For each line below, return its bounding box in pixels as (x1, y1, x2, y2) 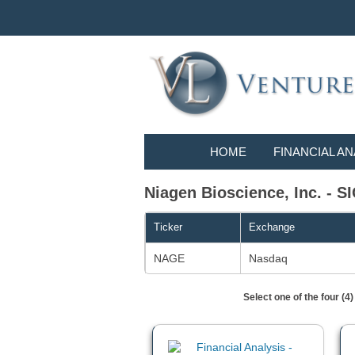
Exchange (249, 221, 295, 234)
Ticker (154, 221, 182, 234)
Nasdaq (249, 252, 288, 265)
